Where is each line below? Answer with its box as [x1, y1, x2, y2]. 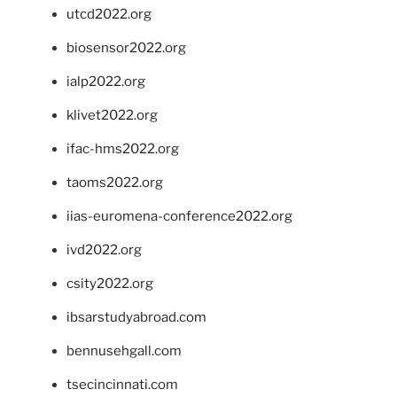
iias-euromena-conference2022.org [66, 207, 292, 224]
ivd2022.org [66, 241, 142, 258]
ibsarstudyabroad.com [66, 308, 206, 325]
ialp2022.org [66, 73, 145, 90]
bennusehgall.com [66, 342, 182, 359]
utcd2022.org [66, 5, 152, 22]
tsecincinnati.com [66, 376, 178, 393]
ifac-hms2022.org [66, 140, 179, 157]
